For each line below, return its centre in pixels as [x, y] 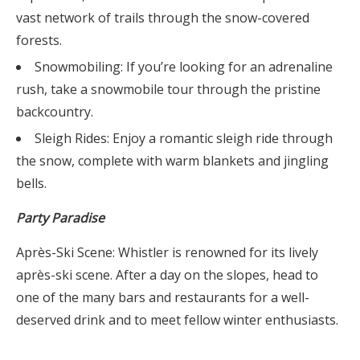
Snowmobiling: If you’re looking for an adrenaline [184, 67]
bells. [31, 183]
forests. [39, 40]
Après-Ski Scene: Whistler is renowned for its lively [167, 252]
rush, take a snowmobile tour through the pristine [168, 89]
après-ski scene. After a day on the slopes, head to [167, 275]
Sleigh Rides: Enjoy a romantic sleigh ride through [184, 138]
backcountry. [55, 112]
